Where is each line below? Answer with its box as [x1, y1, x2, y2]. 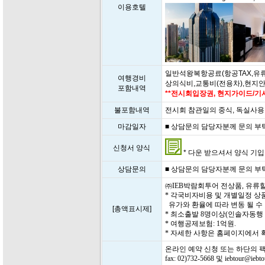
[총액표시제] [112, 205, 151, 213]
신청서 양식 [113, 144, 150, 152]
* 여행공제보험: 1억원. [164, 219, 236, 228]
